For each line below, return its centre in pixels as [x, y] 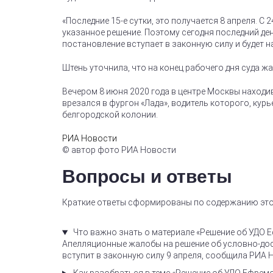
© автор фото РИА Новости [119, 150]
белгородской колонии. [110, 115]
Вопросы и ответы [147, 177]
